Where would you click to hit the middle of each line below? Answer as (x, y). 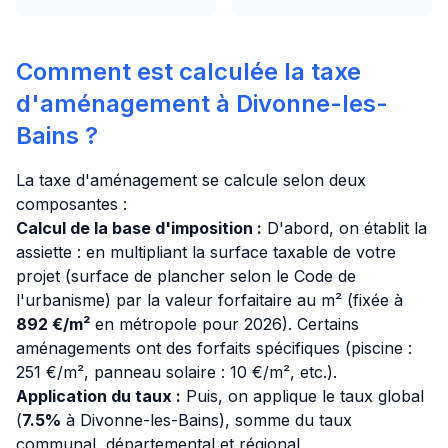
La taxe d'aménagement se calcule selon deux (191, 180)
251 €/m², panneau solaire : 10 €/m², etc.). (176, 372)
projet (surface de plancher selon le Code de (186, 276)
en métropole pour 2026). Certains (224, 324)
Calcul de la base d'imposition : (139, 228)
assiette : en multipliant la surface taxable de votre (206, 252)
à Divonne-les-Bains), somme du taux (206, 420)
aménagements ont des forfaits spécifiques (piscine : (214, 348)
